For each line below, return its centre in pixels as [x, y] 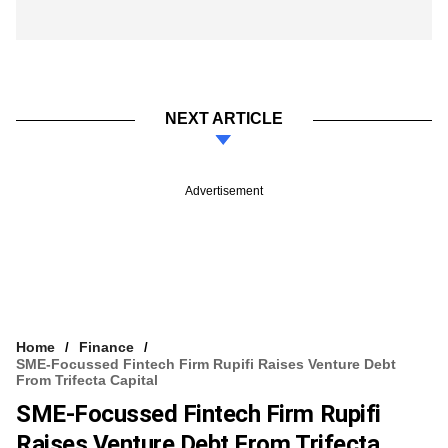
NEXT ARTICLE [224, 118]
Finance [106, 346]
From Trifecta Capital [87, 379]
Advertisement [224, 190]
